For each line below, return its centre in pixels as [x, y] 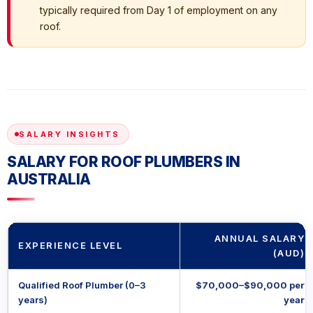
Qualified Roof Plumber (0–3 [82, 285]
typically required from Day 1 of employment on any [159, 10]
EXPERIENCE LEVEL [70, 246]
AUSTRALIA [49, 180]
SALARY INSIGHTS [70, 134]
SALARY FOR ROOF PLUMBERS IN [124, 162]
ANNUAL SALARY [259, 239]
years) [33, 300]
